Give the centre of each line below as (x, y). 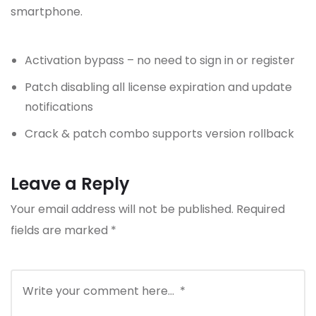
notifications (59, 107)
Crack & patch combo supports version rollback (159, 134)
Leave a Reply (70, 184)
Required (261, 209)
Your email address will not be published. (122, 209)
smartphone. (47, 12)
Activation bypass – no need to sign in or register (160, 61)
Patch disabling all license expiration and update (158, 87)
